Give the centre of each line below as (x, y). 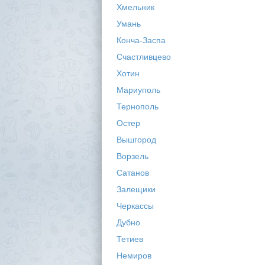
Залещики (136, 189)
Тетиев (130, 239)
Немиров (134, 256)
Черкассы (135, 206)
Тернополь (137, 106)
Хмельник (135, 7)
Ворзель (132, 156)
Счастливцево (143, 57)
